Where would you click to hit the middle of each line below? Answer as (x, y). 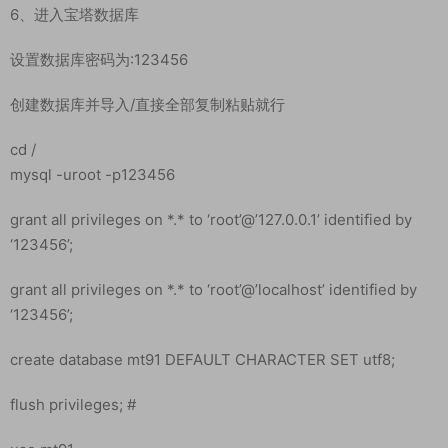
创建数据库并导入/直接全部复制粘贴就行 (147, 105)
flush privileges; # (73, 405)
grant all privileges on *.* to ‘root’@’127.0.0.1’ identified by (211, 220)
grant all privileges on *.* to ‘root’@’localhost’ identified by (213, 290)
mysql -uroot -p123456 (92, 175)
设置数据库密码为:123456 (99, 60)
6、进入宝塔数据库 (74, 15)
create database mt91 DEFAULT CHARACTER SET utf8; (202, 360)
